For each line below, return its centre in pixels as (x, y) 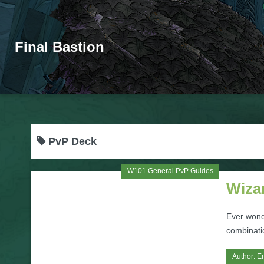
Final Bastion (60, 47)
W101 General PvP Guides (170, 171)
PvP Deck (71, 141)
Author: (245, 256)
